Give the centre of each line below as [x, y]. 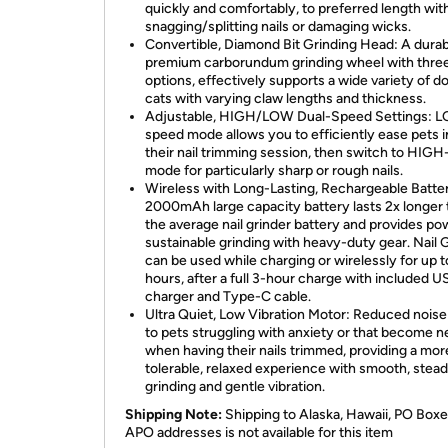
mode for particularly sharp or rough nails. [274, 170]
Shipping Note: [173, 414]
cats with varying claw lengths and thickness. [285, 98]
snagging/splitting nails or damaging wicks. [278, 26]
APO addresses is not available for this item [259, 432]
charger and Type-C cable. [228, 296]
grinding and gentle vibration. [235, 386]
